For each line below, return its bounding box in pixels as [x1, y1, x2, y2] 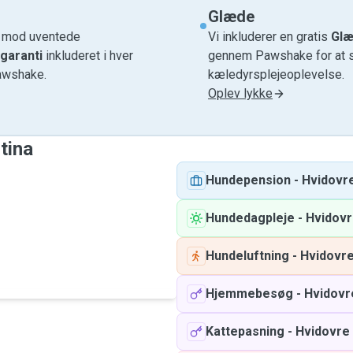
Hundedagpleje [206, 210, 295, 225]
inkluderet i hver [43, 48, 133, 63]
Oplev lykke [208, 86, 273, 101]
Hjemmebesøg [206, 286, 293, 301]
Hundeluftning [206, 248, 289, 263]
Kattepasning [206, 324, 284, 339]
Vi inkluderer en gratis [208, 29, 331, 44]
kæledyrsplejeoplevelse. [208, 67, 344, 82]
